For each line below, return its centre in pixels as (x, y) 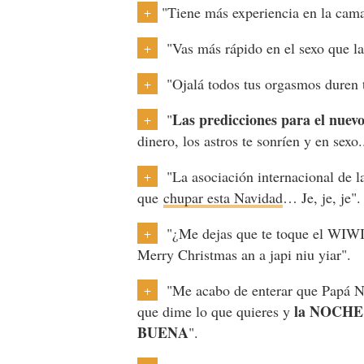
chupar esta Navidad (223, 197)
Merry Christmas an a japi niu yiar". (247, 254)
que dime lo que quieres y (216, 311)
